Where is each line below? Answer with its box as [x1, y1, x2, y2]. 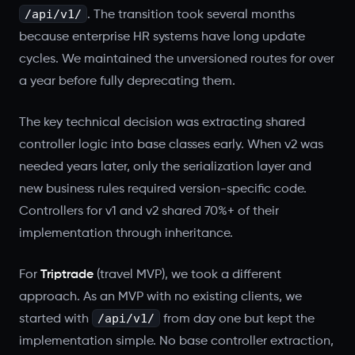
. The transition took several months [86, 8, 295, 21]
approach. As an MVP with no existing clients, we [19, 290, 302, 303]
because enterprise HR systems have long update [19, 30, 305, 44]
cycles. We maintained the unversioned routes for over [19, 52, 334, 66]
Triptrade [40, 268, 94, 281]
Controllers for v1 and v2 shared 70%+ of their [19, 204, 279, 218]
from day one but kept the [159, 312, 315, 326]
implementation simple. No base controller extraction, [19, 334, 334, 348]
